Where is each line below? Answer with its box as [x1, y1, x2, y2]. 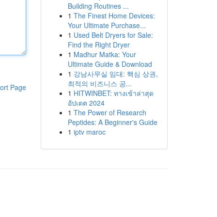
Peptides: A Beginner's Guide [67, 117, 157, 127]
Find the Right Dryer [67, 40, 130, 49]
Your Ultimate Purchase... [67, 20, 146, 30]
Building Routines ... [67, 1, 129, 11]
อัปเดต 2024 [67, 98, 105, 108]
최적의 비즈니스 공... [67, 78, 132, 88]
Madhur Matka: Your [73, 49, 136, 59]
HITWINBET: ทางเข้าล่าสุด [73, 88, 154, 98]
